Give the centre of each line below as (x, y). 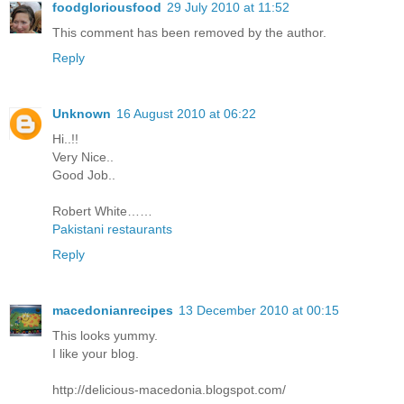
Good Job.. (84, 174)
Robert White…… (102, 211)
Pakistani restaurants (112, 229)
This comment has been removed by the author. (189, 32)
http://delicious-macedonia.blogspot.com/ (169, 389)
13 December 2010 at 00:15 (259, 310)
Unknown (82, 113)
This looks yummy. (105, 335)
